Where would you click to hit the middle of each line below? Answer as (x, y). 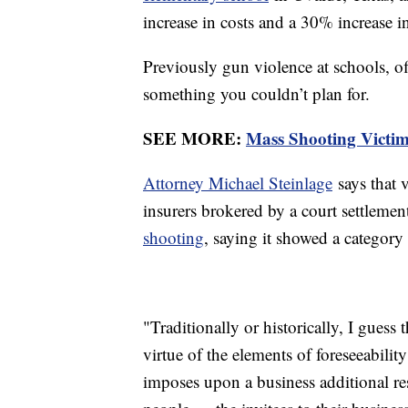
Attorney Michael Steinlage (238, 183)
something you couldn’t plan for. (259, 94)
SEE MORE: (194, 138)
